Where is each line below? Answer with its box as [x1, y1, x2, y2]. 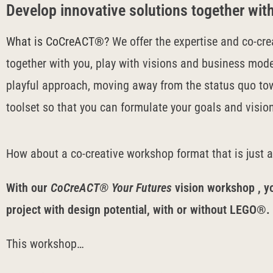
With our [6, 180, 51, 195]
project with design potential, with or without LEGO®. [6, 202, 270, 217]
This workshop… [6, 236, 84, 251]
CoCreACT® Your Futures [51, 180, 172, 195]
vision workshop [175, 180, 255, 195]
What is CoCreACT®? [6, 34, 109, 49]
